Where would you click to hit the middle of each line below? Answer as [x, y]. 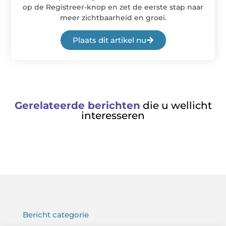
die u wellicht [176, 106]
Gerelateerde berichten [77, 106]
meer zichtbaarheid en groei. [113, 17]
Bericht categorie [55, 215]
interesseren [113, 116]
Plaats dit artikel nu [109, 40]
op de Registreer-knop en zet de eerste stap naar [113, 7]
